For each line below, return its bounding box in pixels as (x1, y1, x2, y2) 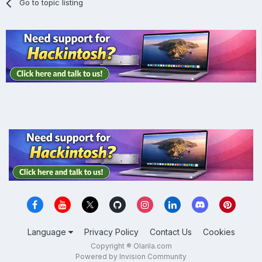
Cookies (202, 227, 235, 237)
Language (27, 227, 68, 237)
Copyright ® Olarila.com (90, 242, 172, 251)
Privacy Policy (84, 227, 139, 237)
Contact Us (149, 227, 192, 237)
